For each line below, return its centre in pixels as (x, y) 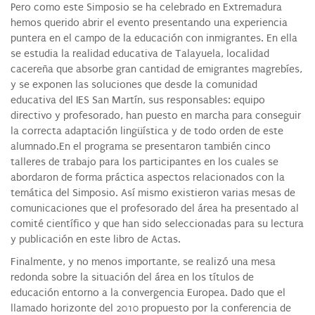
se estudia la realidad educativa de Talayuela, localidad (140, 53)
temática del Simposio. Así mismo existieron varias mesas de (153, 193)
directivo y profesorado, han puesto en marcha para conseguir (156, 115)
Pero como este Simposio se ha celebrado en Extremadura (146, 7)
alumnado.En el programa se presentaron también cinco (141, 146)
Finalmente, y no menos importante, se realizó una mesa (143, 262)
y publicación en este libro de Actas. (96, 239)
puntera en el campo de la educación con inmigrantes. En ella (154, 38)
